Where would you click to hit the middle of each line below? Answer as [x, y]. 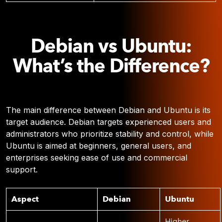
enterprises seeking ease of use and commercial [97, 158]
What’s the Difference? [111, 66]
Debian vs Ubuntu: [111, 46]
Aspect [25, 199]
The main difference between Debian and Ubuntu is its [108, 110]
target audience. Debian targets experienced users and [109, 122]
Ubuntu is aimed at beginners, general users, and [99, 146]
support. [22, 169]
